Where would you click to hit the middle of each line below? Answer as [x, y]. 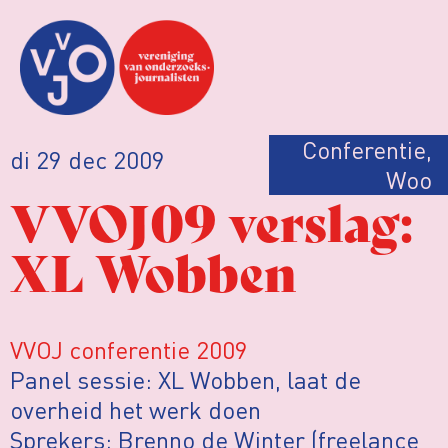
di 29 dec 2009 [87, 159]
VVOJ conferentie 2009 [129, 349]
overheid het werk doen [135, 409]
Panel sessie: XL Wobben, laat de [185, 379]
